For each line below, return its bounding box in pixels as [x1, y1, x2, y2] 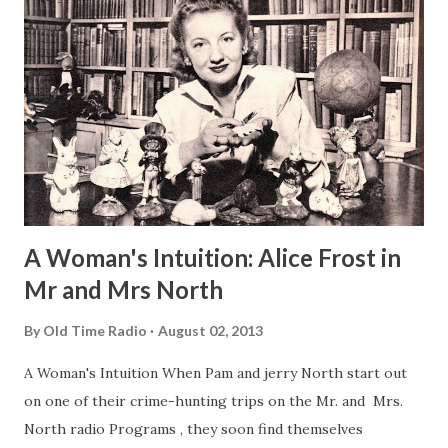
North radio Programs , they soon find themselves [24, 420, 363, 439]
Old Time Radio [43, 322, 147, 340]
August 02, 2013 [158, 322, 263, 340]
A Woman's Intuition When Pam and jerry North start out [24, 364, 407, 383]
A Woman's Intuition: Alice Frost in [24, 243, 401, 273]
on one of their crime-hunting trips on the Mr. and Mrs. [24, 392, 403, 411]
